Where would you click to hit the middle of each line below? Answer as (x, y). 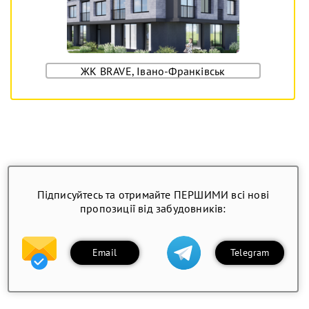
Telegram (250, 253)
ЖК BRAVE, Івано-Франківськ (153, 71)
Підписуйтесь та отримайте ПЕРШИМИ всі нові (153, 194)
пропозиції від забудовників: (153, 208)
